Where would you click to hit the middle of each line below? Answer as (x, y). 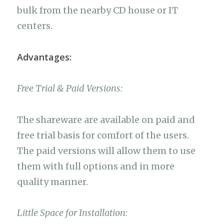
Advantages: (44, 57)
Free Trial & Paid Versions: (70, 88)
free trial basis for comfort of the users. (103, 135)
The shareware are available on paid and (106, 119)
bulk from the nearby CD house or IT (98, 10)
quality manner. (53, 181)
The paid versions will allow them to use (106, 150)
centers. (35, 26)
